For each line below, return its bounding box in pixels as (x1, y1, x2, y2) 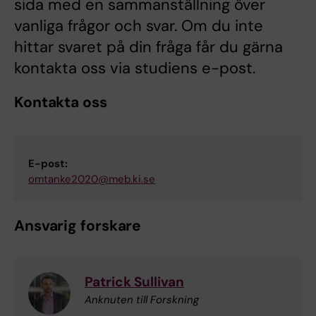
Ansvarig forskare (14, 216, 142, 236)
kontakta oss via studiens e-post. (14, 58, 255, 79)
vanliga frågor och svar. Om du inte (14, 16, 263, 37)
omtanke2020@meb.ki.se (28, 172, 155, 187)
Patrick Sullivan (85, 273, 184, 291)
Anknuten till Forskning (85, 293, 199, 308)
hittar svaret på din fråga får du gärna (14, 37, 283, 58)
